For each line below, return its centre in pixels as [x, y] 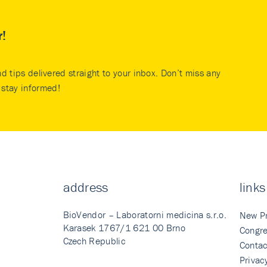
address [86, 187]
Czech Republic [94, 241]
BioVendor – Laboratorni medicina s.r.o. [145, 215]
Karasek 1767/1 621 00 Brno [124, 228]
